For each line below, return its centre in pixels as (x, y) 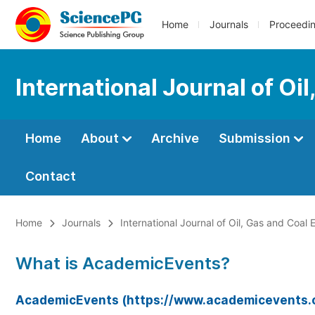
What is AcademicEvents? (123, 263)
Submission (256, 138)
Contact (51, 176)
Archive (175, 138)
